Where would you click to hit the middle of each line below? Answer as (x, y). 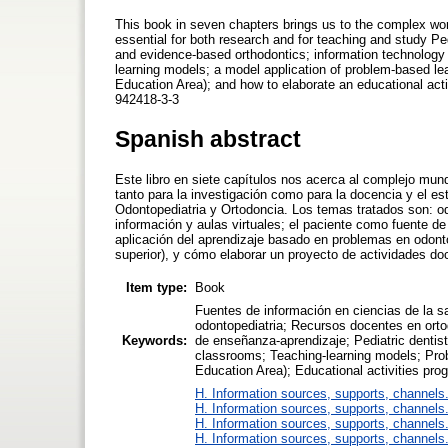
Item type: (156, 287)
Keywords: (154, 340)
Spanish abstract (208, 138)
